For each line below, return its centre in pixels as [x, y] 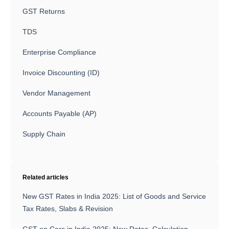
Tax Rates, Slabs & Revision [68, 209]
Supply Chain [44, 134]
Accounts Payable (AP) [60, 114]
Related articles [45, 178]
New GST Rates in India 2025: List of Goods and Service [114, 197]
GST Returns [44, 12]
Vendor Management [56, 93]
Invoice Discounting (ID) [61, 73]
